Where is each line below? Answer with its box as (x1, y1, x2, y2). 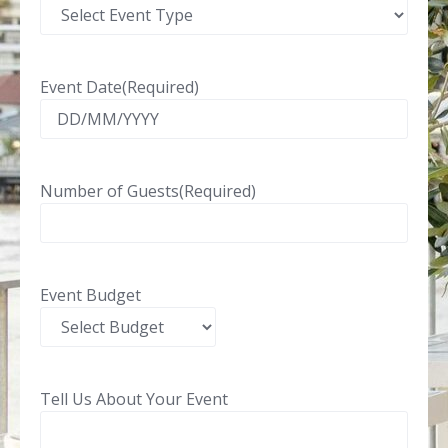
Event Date (40, 76, 122, 98)
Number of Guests (40, 180, 179, 202)
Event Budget (40, 284, 141, 306)
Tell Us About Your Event (40, 388, 228, 410)
